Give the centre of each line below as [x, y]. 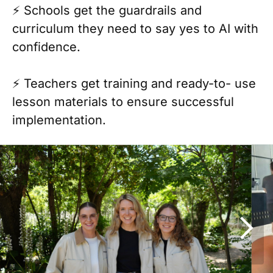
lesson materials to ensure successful [123, 102]
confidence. [46, 47]
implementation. [59, 120]
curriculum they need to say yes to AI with [135, 29]
